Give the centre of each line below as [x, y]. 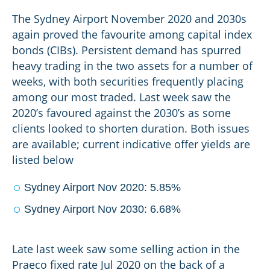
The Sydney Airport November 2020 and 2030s [129, 19]
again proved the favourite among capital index [132, 34]
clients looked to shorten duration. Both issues [131, 128]
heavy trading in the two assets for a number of [132, 66]
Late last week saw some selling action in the [126, 249]
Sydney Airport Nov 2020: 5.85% [102, 187]
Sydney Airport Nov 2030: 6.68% [102, 209]
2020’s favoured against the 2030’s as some [121, 113]
